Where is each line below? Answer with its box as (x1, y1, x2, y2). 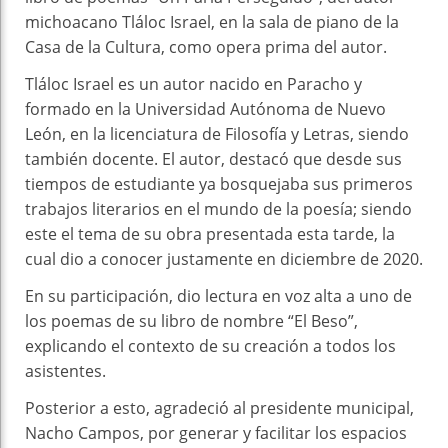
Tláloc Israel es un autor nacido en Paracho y (25, 73, 362, 96)
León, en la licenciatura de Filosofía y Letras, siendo (25, 123, 409, 146)
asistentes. (25, 360, 106, 383)
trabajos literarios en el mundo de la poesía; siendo (25, 198, 412, 221)
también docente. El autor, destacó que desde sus (25, 148, 402, 171)
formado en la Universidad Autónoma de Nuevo (25, 98, 386, 121)
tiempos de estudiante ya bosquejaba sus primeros (25, 173, 413, 196)
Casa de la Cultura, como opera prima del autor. (25, 36, 387, 59)
